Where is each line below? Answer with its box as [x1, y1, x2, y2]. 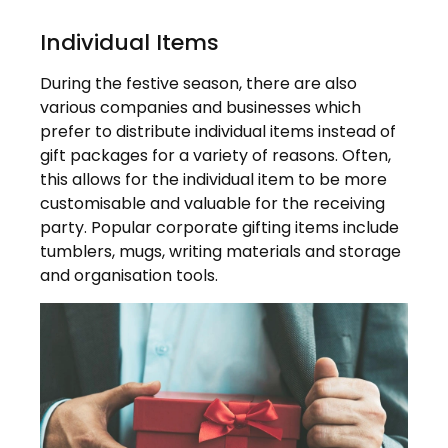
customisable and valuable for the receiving [40, 192, 385, 216]
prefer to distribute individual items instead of [40, 120, 396, 144]
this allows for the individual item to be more [40, 168, 387, 192]
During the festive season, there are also [40, 72, 357, 96]
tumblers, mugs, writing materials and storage [40, 240, 401, 264]
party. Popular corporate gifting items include [40, 216, 399, 240]
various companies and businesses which [40, 96, 361, 120]
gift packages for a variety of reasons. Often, [40, 144, 391, 168]
